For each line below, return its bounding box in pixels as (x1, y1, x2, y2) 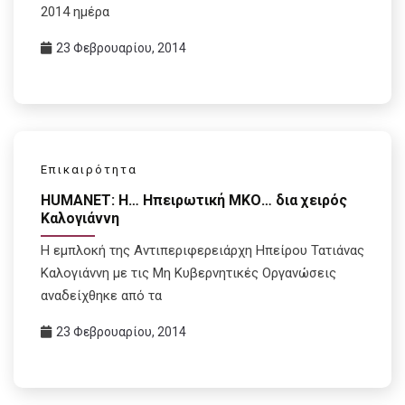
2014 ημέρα (41, 3, 109, 20)
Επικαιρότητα (41, 162, 137, 176)
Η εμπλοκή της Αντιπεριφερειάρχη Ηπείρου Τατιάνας (41, 242, 364, 259)
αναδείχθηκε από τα (41, 287, 162, 305)
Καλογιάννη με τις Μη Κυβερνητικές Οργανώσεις (41, 265, 336, 282)
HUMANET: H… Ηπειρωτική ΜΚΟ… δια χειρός (41, 192, 347, 210)
